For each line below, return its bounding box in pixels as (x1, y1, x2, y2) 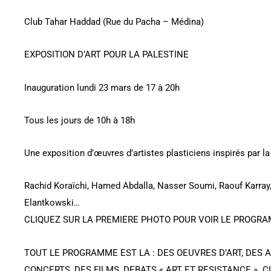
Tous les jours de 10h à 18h (24, 114, 135, 126)
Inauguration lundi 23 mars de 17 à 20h (24, 82, 180, 93)
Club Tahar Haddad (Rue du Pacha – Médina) (24, 16, 204, 28)
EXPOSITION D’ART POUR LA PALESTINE (24, 49, 189, 60)
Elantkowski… (24, 197, 80, 209)
